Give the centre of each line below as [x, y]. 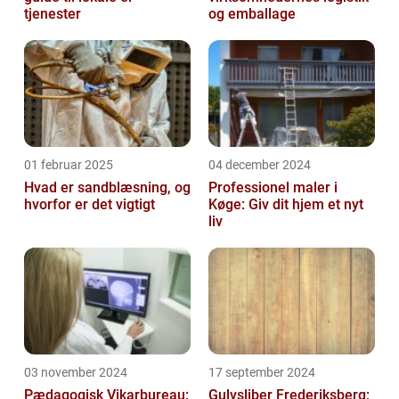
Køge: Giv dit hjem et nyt [286, 204]
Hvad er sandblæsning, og [107, 187]
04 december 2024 [260, 164]
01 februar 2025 [69, 164]
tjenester [53, 13]
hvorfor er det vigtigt [90, 204]
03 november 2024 [76, 372]
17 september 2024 [262, 372]
